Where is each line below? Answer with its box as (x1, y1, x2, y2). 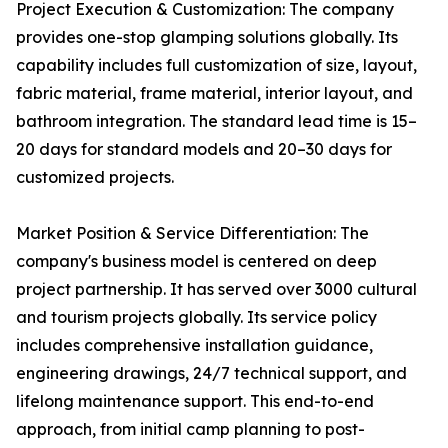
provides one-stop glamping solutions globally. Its (16, 27, 398, 48)
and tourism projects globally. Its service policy (16, 307, 377, 328)
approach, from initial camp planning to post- (16, 419, 365, 440)
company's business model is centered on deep (16, 251, 377, 272)
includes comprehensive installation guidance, (16, 335, 373, 356)
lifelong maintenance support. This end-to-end (16, 391, 374, 412)
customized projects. (16, 167, 174, 188)
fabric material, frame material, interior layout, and (16, 83, 413, 104)
